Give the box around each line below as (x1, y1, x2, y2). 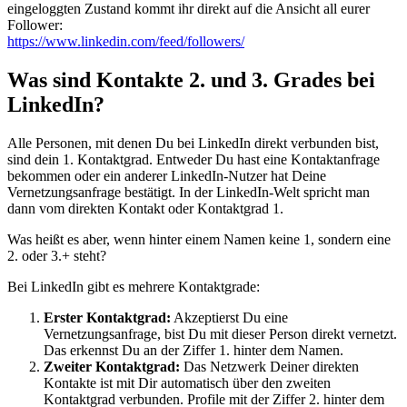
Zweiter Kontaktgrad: (44, 358, 180, 374)
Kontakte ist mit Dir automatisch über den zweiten (44, 374, 331, 391)
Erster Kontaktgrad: (44, 309, 171, 325)
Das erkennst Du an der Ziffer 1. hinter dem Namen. (44, 342, 343, 358)
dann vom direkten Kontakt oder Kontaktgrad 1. (7, 200, 283, 216)
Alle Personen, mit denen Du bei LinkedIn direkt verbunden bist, (7, 134, 379, 151)
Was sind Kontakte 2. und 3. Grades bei (7, 68, 375, 93)
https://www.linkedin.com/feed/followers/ (7, 34, 244, 50)
